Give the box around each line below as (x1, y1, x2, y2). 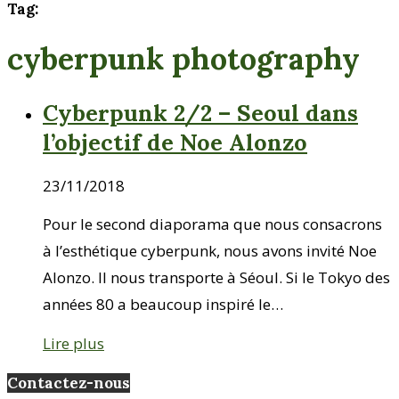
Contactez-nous (7, 373, 130, 394)
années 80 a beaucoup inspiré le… (43, 293, 283, 314)
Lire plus (43, 332, 104, 354)
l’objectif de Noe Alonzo (43, 126, 307, 157)
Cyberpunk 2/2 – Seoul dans (43, 97, 358, 127)
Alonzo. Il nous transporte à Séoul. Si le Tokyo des (43, 266, 390, 288)
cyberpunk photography (7, 38, 360, 77)
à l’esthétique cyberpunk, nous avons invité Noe (43, 240, 377, 261)
